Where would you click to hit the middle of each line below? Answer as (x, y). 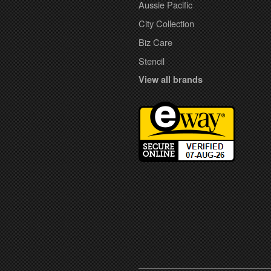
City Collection (167, 23)
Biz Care (156, 42)
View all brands (171, 79)
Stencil (152, 60)
